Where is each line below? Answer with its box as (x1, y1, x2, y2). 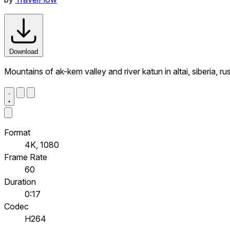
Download (9, 47, 38, 55)
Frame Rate (4, 151, 47, 162)
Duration (4, 176, 36, 187)
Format (4, 127, 30, 138)
